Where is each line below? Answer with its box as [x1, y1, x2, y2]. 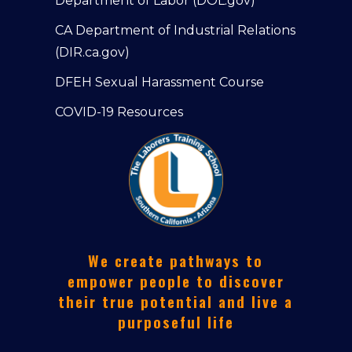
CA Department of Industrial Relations [55, 23, 295, 38]
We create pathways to [88, 249, 264, 273]
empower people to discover [67, 269, 284, 293]
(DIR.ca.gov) [55, 45, 130, 60]
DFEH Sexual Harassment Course [55, 75, 264, 90]
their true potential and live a [58, 290, 294, 313]
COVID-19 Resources [55, 104, 183, 120]
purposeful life [117, 310, 234, 334]
